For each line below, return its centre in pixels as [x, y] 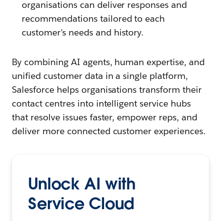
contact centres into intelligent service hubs [102, 104]
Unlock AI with [82, 184]
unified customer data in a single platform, [100, 76]
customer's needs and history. [83, 33]
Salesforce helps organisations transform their [107, 90]
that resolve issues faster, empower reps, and [105, 117]
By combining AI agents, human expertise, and [109, 62]
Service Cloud [81, 204]
